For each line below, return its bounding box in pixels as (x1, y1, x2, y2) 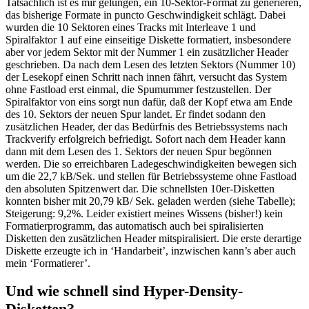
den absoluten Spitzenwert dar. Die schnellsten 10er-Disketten (6, 182, 275, 195)
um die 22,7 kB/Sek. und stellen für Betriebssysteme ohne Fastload (6, 170, 297, 182)
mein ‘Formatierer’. (6, 257, 90, 269)
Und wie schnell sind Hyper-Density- (6, 282, 243, 300)
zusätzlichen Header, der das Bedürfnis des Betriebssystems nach (6, 120, 288, 132)
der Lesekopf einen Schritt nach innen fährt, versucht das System (6, 70, 287, 83)
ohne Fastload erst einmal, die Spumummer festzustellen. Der (6, 83, 271, 95)
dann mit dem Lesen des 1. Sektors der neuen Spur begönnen (6, 145, 272, 157)
